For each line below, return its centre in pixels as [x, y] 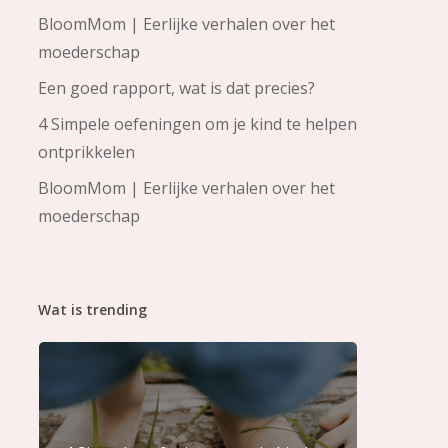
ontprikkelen [86, 152]
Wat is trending [92, 309]
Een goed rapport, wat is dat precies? [176, 88]
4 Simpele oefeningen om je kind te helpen [197, 124]
